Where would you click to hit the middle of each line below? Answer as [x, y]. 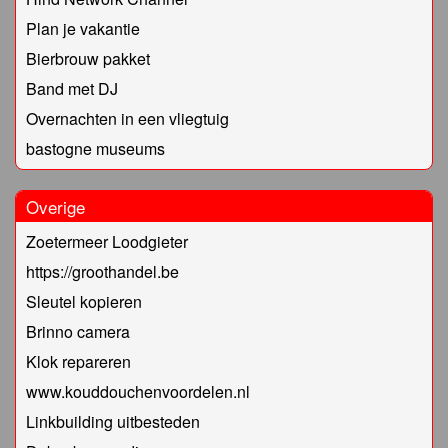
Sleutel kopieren [84, 302]
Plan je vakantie [83, 29]
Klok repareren [78, 362]
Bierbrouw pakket [88, 59]
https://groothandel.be [102, 272]
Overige [55, 207]
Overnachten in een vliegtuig [127, 119]
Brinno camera [78, 332]
